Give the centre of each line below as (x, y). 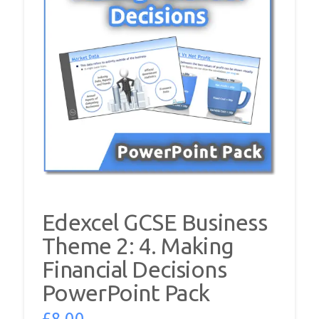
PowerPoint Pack (126, 293)
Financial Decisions (134, 270)
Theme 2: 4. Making (138, 246)
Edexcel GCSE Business (155, 223)
